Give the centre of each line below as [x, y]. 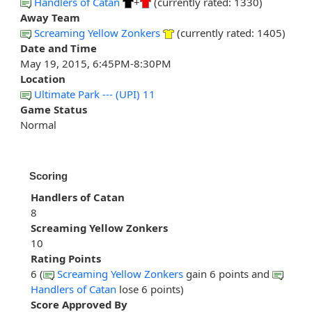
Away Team [50, 18]
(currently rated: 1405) [230, 33]
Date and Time [58, 48]
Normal [38, 125]
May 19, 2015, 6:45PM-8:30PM [96, 64]
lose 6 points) [150, 289]
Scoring [48, 176]
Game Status [54, 110]
